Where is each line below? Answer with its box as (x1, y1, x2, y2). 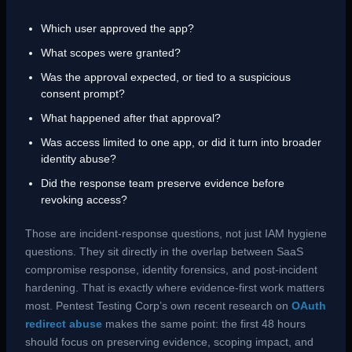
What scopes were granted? (40, 46, 181, 60)
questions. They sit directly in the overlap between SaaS (24, 245, 303, 258)
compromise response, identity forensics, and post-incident (24, 263, 317, 277)
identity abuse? (40, 152, 116, 166)
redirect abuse (24, 317, 102, 331)
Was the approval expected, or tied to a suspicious (40, 71, 291, 84)
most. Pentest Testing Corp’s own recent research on (24, 299, 291, 313)
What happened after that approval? (40, 112, 221, 125)
